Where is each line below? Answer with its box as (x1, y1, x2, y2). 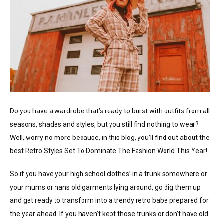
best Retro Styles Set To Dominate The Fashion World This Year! (10, 146, 209, 155)
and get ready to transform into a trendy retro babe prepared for (10, 196, 209, 204)
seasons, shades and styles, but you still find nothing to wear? (10, 120, 199, 128)
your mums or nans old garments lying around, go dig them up (10, 183, 201, 191)
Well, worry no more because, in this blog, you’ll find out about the (10, 133, 210, 141)
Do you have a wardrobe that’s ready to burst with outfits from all (10, 107, 210, 115)
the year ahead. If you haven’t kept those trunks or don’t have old (10, 209, 208, 218)
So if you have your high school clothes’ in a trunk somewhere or (10, 169, 207, 178)
